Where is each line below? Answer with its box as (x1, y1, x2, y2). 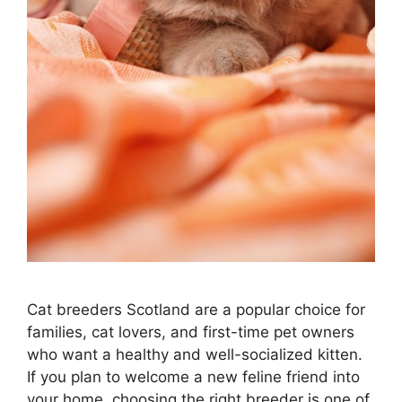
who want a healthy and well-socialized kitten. (27, 345, 363, 364)
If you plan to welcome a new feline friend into (27, 368, 360, 387)
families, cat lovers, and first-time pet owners (27, 323, 354, 342)
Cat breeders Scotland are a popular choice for (27, 301, 365, 319)
